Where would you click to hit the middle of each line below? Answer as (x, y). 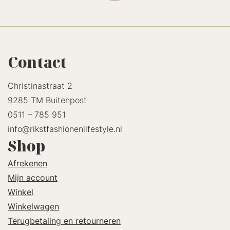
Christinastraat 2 (40, 85)
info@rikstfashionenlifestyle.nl (65, 129)
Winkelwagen (33, 206)
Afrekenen (27, 163)
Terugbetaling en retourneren (64, 221)
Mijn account (33, 177)
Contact (37, 62)
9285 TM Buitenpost (47, 100)
